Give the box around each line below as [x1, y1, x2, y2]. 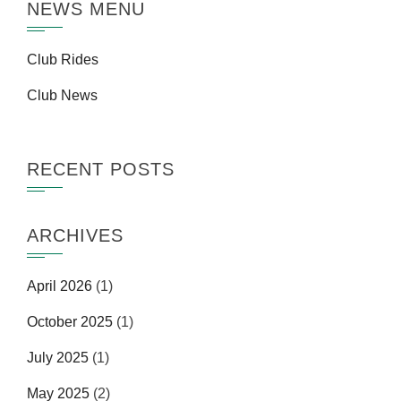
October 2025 [27, 314, 113, 329]
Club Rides [27, 52, 98, 67]
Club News [27, 88, 98, 103]
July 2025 [27, 350, 89, 365]
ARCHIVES [27, 226, 124, 245]
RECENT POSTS [27, 159, 175, 179]
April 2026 [27, 278, 92, 294]
